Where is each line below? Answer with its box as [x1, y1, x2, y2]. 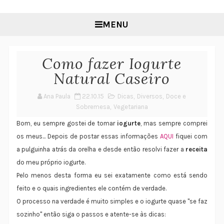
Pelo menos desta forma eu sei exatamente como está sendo [16, 171, 208, 179]
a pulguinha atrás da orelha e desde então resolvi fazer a [16, 145, 186, 153]
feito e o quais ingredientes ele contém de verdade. [16, 184, 166, 192]
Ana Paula [43, 92, 71, 100]
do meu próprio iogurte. [16, 158, 87, 166]
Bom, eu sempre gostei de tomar [16, 119, 117, 127]
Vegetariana [113, 103, 148, 111]
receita [185, 145, 208, 153]
